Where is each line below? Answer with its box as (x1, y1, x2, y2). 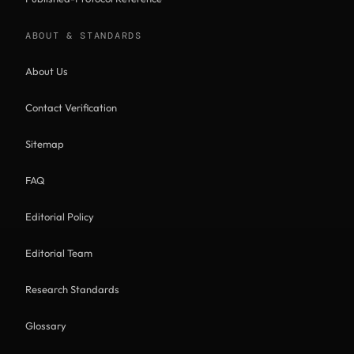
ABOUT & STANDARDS (25, 29, 142, 42)
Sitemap (25, 137, 64, 150)
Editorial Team (25, 247, 92, 259)
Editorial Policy (25, 210, 94, 223)
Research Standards (25, 283, 119, 296)
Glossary (25, 319, 66, 332)
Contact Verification (25, 101, 117, 114)
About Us (25, 65, 68, 77)
